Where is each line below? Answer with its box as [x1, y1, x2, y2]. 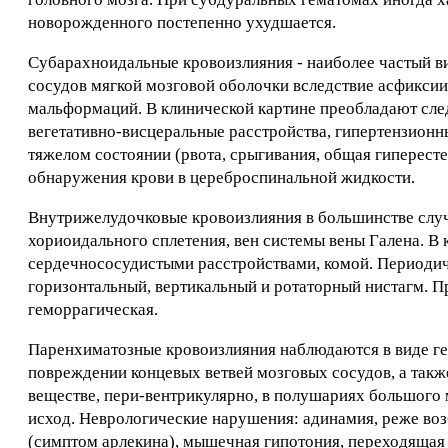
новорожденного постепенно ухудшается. [28, 13, 336, 32]
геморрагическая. [28, 300, 158, 319]
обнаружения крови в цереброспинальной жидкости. [28, 168, 415, 187]
